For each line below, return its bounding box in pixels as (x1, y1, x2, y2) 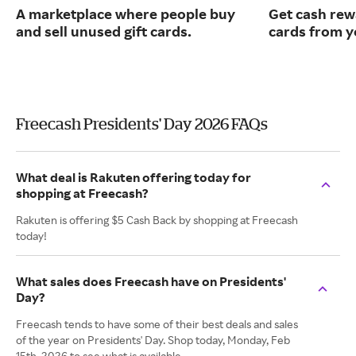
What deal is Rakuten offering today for (16, 169, 251, 186)
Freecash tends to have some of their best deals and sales (16, 317, 298, 331)
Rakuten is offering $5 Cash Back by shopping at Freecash (16, 213, 298, 227)
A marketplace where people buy (16, 5, 235, 23)
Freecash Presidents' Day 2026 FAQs (16, 114, 268, 133)
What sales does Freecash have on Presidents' (16, 273, 286, 290)
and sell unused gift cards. (16, 22, 192, 41)
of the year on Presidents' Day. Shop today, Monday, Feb (16, 333, 290, 347)
